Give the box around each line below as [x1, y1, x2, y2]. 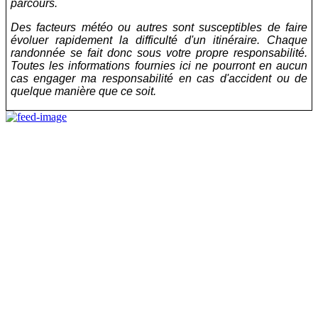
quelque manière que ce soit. [10, 84, 156, 97]
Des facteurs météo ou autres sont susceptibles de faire [10, 21, 308, 33]
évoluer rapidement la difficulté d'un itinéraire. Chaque [10, 33, 308, 46]
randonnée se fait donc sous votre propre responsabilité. [10, 46, 308, 59]
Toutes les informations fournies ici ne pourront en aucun [10, 59, 308, 72]
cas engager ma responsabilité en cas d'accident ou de [10, 72, 308, 84]
